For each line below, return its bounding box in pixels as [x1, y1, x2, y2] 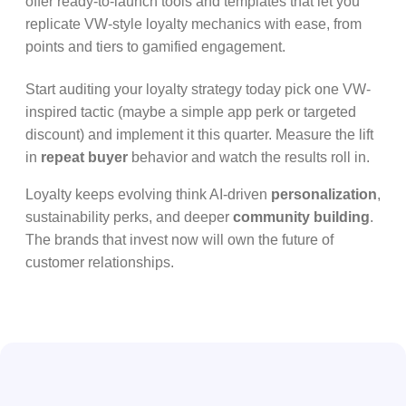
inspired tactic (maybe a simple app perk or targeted [25, 104, 356, 120]
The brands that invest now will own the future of [25, 232, 333, 247]
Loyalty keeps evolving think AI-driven [25, 187, 271, 202]
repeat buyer [41, 150, 128, 165]
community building [233, 209, 370, 225]
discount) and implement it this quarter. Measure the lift [25, 127, 373, 142]
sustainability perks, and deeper [25, 209, 233, 225]
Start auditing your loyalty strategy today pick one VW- [25, 82, 371, 97]
